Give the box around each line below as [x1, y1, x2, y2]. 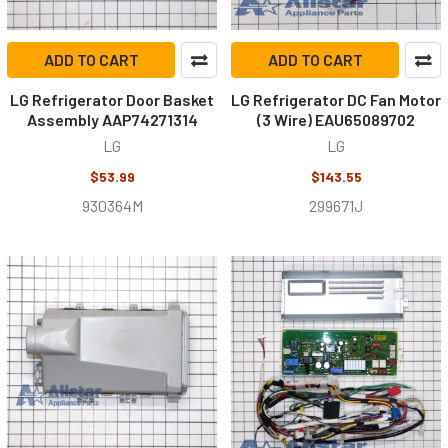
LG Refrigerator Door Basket [10, 90, 214, 109]
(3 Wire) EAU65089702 [257, 110, 415, 129]
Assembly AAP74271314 [26, 110, 198, 129]
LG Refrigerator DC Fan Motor [231, 90, 441, 109]
